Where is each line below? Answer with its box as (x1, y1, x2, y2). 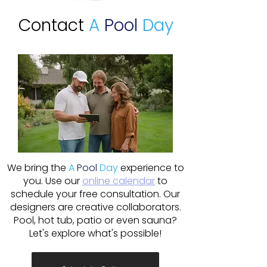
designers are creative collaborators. (10, 200, 181, 214)
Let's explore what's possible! (29, 226, 162, 240)
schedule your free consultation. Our (11, 187, 180, 201)
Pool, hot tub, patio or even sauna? (14, 213, 177, 227)
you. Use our (23, 174, 82, 188)
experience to (120, 161, 184, 175)
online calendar (82, 174, 155, 188)
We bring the (7, 161, 69, 175)
